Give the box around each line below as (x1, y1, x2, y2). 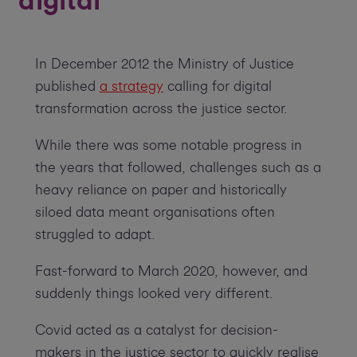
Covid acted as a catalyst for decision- (34, 323, 278, 338)
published (34, 79, 100, 94)
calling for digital (163, 79, 272, 94)
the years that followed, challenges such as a (34, 160, 321, 175)
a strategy (99, 79, 163, 94)
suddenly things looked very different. (34, 286, 273, 301)
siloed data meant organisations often (34, 205, 275, 220)
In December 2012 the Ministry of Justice (34, 57, 294, 72)
